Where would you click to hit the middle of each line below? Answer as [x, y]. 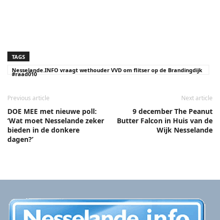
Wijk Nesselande [185, 130]
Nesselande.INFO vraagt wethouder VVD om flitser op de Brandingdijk [107, 70]
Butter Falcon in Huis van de [165, 120]
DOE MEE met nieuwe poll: [52, 111]
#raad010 [24, 74]
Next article [197, 98]
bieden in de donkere [43, 130]
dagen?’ [20, 139]
